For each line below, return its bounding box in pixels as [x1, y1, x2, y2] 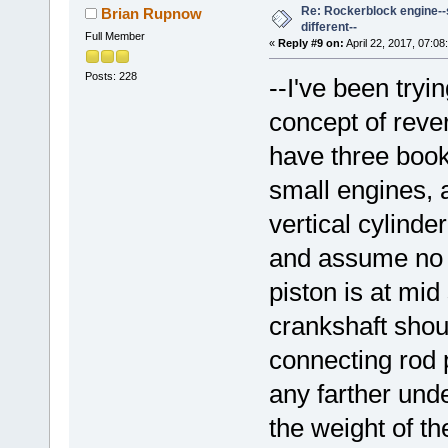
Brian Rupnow [101, 4, 203, 22]
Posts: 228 [84, 69, 137, 82]
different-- [300, 19, 357, 34]
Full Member [84, 29, 145, 42]
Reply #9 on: [277, 36, 344, 49]
